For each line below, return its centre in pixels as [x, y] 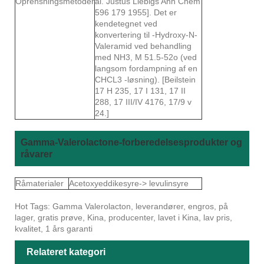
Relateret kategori [66, 252]
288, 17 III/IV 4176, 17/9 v [143, 102]
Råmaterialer [39, 183]
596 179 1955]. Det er [136, 12]
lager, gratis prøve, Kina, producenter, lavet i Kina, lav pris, [123, 217]
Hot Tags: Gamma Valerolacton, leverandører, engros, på [121, 206]
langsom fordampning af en [146, 68]
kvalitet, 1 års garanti [54, 228]
